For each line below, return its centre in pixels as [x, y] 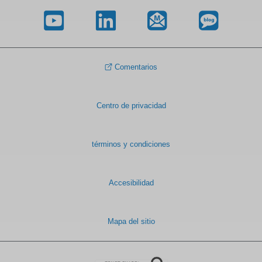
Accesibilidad [131, 182]
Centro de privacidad [131, 105]
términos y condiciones [131, 144]
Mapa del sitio [131, 221]
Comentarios [136, 67]
